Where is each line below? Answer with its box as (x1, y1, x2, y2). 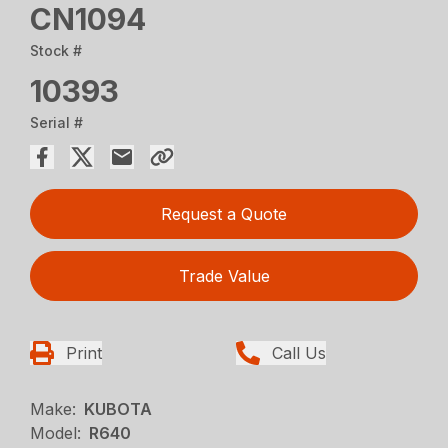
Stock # (30, 41, 83, 59)
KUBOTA (84, 398, 153, 419)
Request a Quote (161, 203, 287, 224)
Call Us (272, 342, 326, 363)
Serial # (30, 113, 84, 131)
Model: (30, 422, 82, 443)
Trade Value (178, 265, 270, 286)
